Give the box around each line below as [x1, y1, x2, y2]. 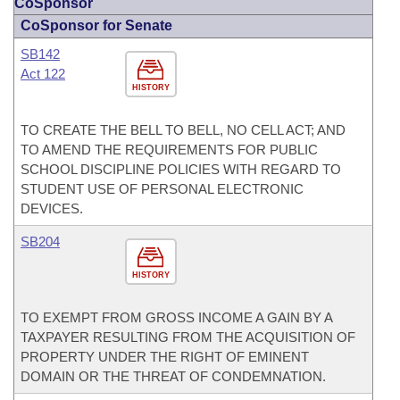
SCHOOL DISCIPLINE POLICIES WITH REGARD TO [21, 162, 341, 177]
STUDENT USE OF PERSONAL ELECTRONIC [21, 181, 304, 196]
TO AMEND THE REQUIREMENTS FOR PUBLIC [21, 142, 318, 157]
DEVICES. [21, 201, 83, 216]
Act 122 [21, 66, 65, 81]
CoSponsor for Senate [21, 18, 172, 33]
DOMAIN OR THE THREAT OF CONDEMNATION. [21, 369, 326, 384]
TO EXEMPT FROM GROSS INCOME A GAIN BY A [21, 310, 332, 325]
